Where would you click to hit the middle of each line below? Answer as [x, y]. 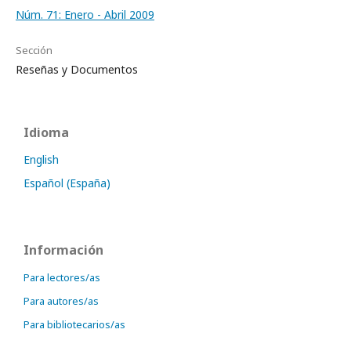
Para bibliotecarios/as [74, 325]
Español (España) [67, 183]
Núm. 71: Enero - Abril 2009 [85, 15]
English [41, 160]
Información [63, 250]
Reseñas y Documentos [77, 70]
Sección [34, 51]
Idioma [46, 133]
